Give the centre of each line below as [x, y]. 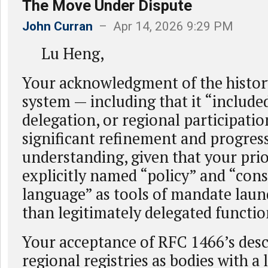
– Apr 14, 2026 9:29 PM [163, 26]
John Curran [57, 26]
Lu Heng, [63, 53]
